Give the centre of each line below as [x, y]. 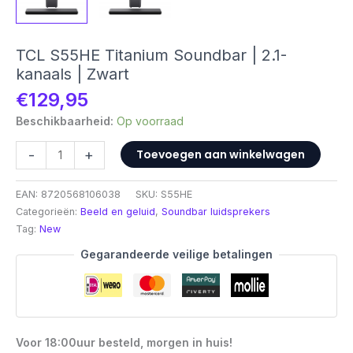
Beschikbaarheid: [65, 121]
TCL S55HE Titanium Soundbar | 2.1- [151, 56]
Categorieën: [48, 212]
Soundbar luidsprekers [216, 212]
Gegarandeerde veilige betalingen [176, 255]
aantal [30, 305]
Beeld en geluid [118, 212]
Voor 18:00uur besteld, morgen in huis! [124, 343]
